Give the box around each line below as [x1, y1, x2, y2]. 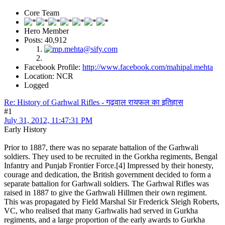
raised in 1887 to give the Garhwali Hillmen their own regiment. [4, 188, 207, 197]
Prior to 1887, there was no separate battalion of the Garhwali [4, 143, 198, 152]
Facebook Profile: [24, 62, 82, 71]
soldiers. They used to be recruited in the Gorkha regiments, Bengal [4, 152, 217, 161]
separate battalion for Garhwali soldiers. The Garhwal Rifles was [4, 179, 209, 188]
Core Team [24, 8, 59, 17]
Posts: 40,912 [24, 35, 67, 44]
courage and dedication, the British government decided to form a [4, 170, 211, 179]
